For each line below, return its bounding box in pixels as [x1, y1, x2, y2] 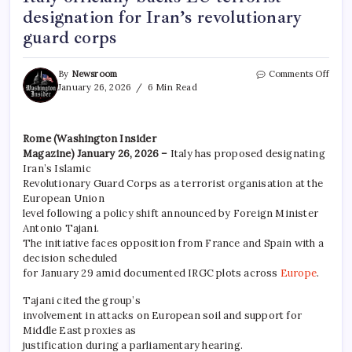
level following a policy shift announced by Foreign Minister [23, 206, 319, 220]
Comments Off [268, 68, 329, 79]
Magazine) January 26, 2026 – [23, 146, 170, 160]
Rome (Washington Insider [23, 131, 156, 145]
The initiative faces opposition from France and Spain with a [23, 236, 324, 250]
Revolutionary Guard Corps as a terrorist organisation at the [23, 176, 324, 190]
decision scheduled [23, 251, 118, 265]
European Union [23, 191, 104, 205]
